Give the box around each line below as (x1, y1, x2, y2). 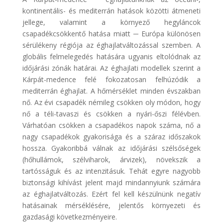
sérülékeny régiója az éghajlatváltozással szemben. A (22, 40, 201, 50)
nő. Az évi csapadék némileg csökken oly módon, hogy (22, 97, 201, 107)
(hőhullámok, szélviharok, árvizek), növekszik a (22, 154, 201, 164)
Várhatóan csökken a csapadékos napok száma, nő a (22, 120, 201, 130)
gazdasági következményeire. (22, 212, 117, 222)
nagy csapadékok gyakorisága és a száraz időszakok (22, 131, 201, 141)
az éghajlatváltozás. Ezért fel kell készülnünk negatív (22, 189, 201, 199)
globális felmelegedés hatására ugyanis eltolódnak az (22, 51, 201, 61)
